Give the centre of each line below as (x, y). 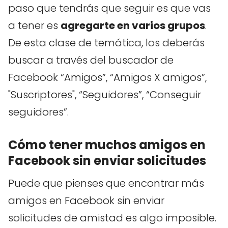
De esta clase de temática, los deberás (106, 42)
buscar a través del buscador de (91, 60)
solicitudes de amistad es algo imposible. (112, 218)
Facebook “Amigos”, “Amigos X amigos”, (107, 77)
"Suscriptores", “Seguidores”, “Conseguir (105, 94)
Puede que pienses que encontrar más (106, 183)
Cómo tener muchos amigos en (107, 145)
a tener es (34, 25)
